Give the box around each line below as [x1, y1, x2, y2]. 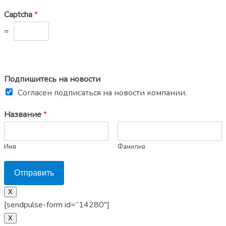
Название [4, 108, 43, 120]
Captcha [4, 9, 34, 20]
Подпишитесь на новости [4, 73, 100, 85]
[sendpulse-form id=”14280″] [4, 199, 109, 210]
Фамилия [117, 142, 145, 151]
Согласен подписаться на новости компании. [18, 87, 187, 98]
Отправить [14, 168, 54, 177]
